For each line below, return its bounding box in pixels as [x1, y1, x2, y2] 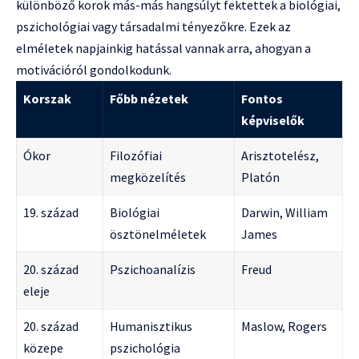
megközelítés [110, 168, 186, 185]
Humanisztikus [110, 317, 192, 334]
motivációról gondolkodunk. [16, 61, 171, 78]
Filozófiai [110, 147, 162, 163]
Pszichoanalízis [110, 260, 196, 277]
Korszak [23, 90, 71, 107]
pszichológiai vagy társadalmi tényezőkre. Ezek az [16, 18, 291, 34]
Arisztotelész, [241, 147, 319, 163]
